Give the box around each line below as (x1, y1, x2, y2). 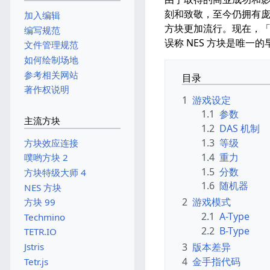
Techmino (24, 210, 65, 223)
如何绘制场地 (24, 54, 78, 66)
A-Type (219, 210, 250, 224)
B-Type (219, 224, 250, 237)
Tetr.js (24, 255, 48, 268)
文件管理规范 (24, 39, 78, 51)
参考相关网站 (24, 68, 78, 81)
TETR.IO (24, 225, 57, 238)
